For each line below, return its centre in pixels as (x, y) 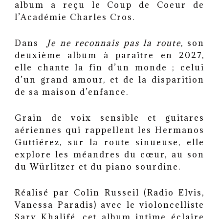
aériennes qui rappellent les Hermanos (109, 130)
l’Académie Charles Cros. (75, 17)
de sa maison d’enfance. (75, 92)
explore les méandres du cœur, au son (109, 155)
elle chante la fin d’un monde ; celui (109, 68)
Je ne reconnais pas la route (114, 43)
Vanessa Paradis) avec (68, 205)
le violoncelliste (163, 205)
